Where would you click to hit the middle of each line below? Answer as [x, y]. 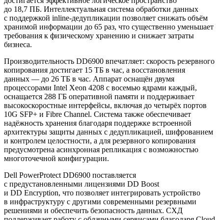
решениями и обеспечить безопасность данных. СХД [93, 210]
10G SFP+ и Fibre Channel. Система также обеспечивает [97, 114]
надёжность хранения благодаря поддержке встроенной [98, 123]
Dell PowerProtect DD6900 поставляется [70, 175]
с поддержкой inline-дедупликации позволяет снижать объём [106, 18]
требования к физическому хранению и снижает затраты [99, 35]
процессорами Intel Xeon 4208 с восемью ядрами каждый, [100, 87]
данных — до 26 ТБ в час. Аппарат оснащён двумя [89, 79]
